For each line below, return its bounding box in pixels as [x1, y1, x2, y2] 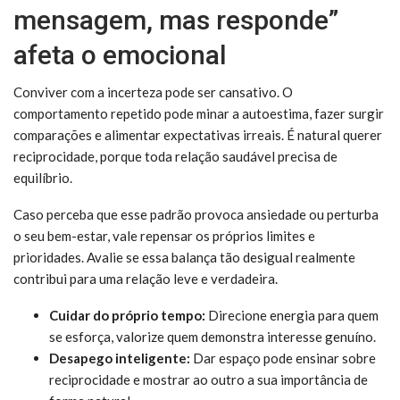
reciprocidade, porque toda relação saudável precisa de [13, 148, 337, 165]
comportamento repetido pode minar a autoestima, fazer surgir [13, 105, 384, 122]
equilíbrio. [13, 170, 72, 187]
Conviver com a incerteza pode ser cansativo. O [13, 84, 293, 101]
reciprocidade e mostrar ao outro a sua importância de [49, 371, 368, 388]
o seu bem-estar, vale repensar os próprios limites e [13, 228, 315, 245]
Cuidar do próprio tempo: [49, 307, 205, 324]
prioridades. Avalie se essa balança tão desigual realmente [13, 249, 355, 266]
